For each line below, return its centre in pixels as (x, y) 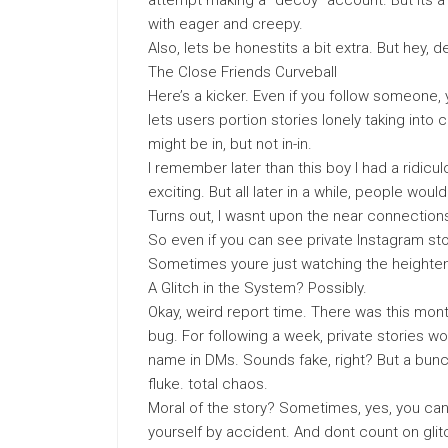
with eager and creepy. (225, 24)
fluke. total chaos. (208, 384)
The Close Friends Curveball (242, 72)
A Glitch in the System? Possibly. (257, 288)
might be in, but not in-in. (230, 144)
